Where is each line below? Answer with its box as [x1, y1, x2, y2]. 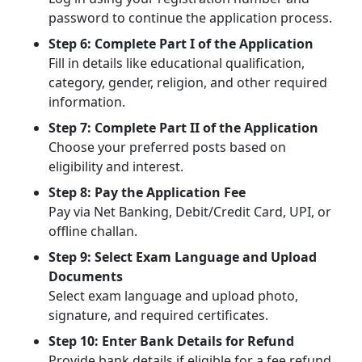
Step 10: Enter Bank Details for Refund [48, 331, 294, 350]
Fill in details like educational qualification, [48, 53, 305, 72]
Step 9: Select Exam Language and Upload [48, 247, 317, 266]
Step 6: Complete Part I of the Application [48, 34, 314, 53]
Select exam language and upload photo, [48, 286, 298, 305]
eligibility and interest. [48, 157, 183, 175]
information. [48, 92, 125, 111]
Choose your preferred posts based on [48, 137, 286, 156]
